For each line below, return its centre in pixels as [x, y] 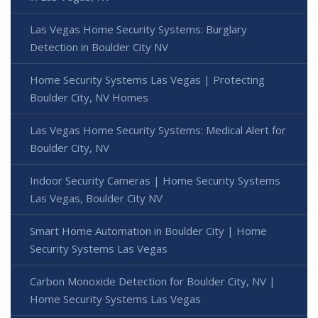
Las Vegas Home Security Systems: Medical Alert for [158, 130]
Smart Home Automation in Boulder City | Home [148, 230]
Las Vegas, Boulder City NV [96, 198]
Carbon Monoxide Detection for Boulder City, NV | [153, 281]
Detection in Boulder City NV [99, 46]
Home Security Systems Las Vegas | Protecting [147, 79]
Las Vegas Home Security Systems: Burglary [138, 29]
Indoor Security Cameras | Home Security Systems [155, 180]
